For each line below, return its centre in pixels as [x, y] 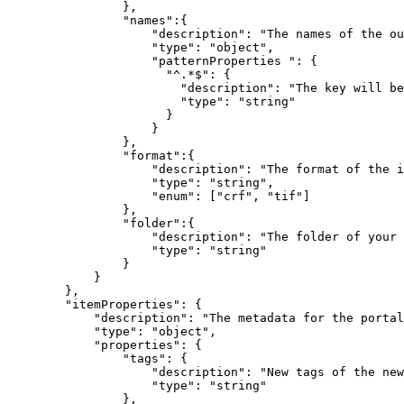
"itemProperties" [123, 304]
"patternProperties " [224, 60]
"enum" [173, 196]
